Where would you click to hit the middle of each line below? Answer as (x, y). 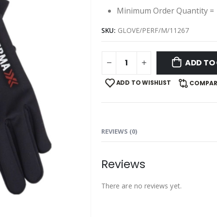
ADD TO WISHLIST (143, 82)
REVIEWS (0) (119, 131)
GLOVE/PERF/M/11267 (153, 30)
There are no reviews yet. (141, 186)
